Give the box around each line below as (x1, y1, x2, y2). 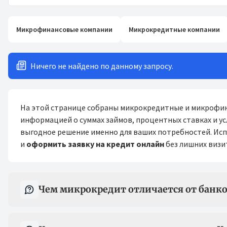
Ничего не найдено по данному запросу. (30, 61, 173, 71)
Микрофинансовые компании (16, 25, 112, 34)
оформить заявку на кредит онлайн (26, 139, 164, 149)
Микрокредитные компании (129, 25, 220, 34)
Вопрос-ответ (8, 170, 112, 188)
